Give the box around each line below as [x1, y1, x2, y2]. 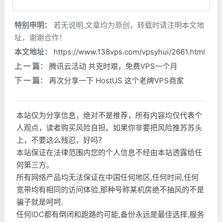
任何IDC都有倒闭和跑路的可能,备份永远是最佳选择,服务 [16, 210, 204, 219]
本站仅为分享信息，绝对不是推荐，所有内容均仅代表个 [16, 111, 202, 120]
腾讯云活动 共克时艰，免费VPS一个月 [49, 61, 177, 71]
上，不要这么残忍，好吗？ [16, 135, 106, 145]
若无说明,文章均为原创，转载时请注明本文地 [52, 20, 204, 30]
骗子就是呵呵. [16, 197, 63, 207]
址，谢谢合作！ [14, 33, 66, 42]
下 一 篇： [14, 76, 47, 85]
